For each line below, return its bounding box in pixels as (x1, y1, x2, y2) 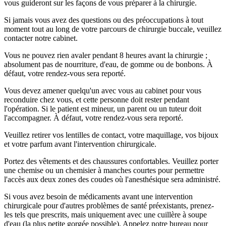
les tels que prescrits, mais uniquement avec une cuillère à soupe (4, 210, 207, 219)
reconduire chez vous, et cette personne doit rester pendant (4, 95, 189, 104)
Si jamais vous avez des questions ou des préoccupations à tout (4, 15, 203, 24)
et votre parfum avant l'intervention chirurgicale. (4, 139, 156, 148)
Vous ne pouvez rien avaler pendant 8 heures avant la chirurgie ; (4, 50, 207, 60)
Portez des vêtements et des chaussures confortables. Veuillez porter (4, 156, 218, 165)
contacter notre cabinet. (4, 33, 78, 42)
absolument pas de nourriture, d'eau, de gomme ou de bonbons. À (4, 60, 213, 69)
